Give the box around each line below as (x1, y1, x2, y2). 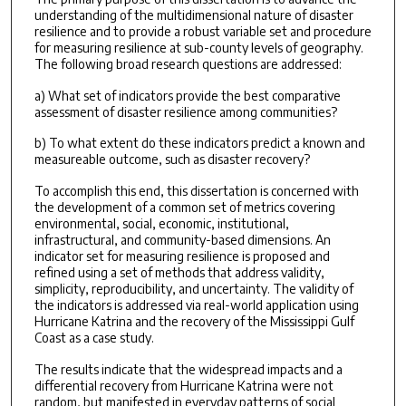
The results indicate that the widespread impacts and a (34, 361, 343, 377)
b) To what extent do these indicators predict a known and (34, 135, 365, 151)
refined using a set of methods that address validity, (34, 265, 324, 281)
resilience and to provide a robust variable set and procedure (34, 24, 372, 40)
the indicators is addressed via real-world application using (34, 297, 359, 314)
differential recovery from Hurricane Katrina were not (34, 377, 333, 393)
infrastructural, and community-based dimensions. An (34, 232, 331, 248)
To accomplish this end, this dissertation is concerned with (34, 183, 359, 199)
